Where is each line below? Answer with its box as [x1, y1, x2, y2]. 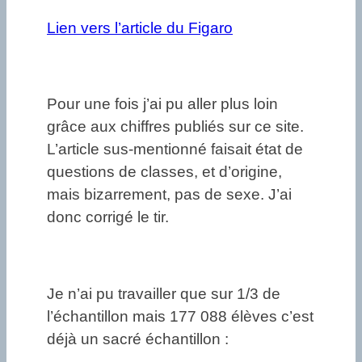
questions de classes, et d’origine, [47, 163, 282, 181]
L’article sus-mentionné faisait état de [47, 141, 303, 158]
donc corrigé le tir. [47, 208, 169, 226]
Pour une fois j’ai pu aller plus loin [47, 95, 278, 113]
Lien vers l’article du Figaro [47, 19, 233, 36]
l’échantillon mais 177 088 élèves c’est [47, 307, 314, 325]
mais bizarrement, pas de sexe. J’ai [47, 186, 292, 204]
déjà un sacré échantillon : [47, 330, 229, 347]
